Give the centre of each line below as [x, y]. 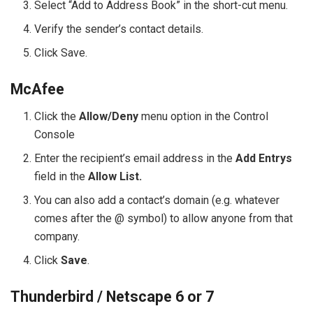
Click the [57, 116]
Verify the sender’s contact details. [119, 29]
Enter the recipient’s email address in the [135, 158]
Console [55, 134]
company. [57, 236]
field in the [60, 176]
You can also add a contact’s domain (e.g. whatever [157, 200]
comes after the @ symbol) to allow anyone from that [164, 218]
